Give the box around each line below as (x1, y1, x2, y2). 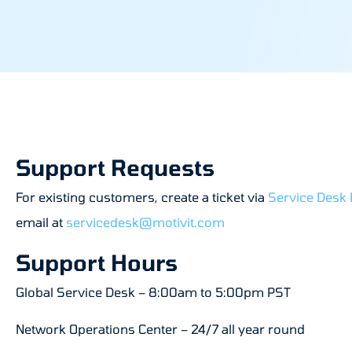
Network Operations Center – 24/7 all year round (16, 321, 305, 336)
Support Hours (16, 249, 178, 277)
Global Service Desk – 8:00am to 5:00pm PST (16, 284, 291, 300)
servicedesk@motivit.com (66, 214, 225, 229)
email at (16, 214, 66, 229)
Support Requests (16, 154, 214, 181)
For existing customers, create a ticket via (16, 189, 268, 204)
